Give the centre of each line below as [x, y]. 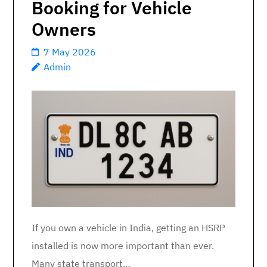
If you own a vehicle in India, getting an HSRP [128, 228]
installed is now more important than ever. [123, 246]
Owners [64, 29]
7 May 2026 [70, 52]
